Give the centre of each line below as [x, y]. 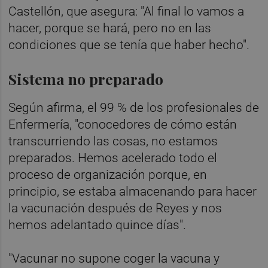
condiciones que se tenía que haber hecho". [131, 45]
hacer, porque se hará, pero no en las [110, 28]
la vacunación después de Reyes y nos [115, 208]
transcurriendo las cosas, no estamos [113, 141]
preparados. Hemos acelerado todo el [113, 158]
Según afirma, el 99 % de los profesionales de [134, 107]
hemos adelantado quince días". [98, 225]
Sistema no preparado [86, 78]
